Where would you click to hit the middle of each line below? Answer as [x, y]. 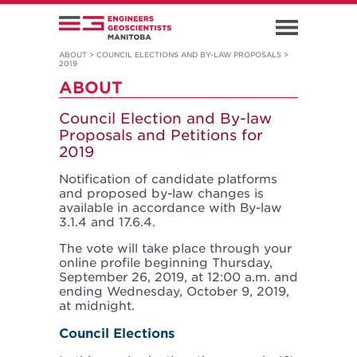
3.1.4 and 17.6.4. [107, 223]
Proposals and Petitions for [161, 135]
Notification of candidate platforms [168, 180]
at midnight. [97, 306]
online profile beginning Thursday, [166, 263]
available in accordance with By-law [171, 208]
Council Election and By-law [165, 119]
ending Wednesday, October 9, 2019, [174, 292]
